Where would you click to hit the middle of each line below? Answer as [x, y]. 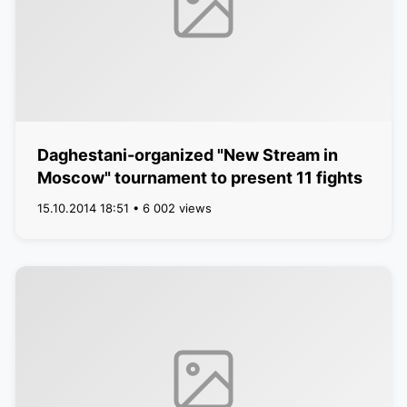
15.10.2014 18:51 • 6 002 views [124, 208]
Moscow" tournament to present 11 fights [199, 178]
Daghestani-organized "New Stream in [187, 155]
